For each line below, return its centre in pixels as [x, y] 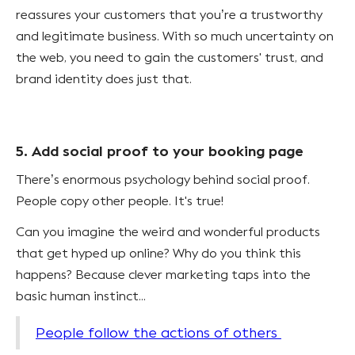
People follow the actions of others [158, 332]
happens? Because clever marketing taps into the [163, 274]
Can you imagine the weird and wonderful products [168, 231]
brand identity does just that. [104, 78]
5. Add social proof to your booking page [160, 151]
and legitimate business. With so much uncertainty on [175, 36]
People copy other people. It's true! [121, 200]
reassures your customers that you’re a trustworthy [169, 14]
